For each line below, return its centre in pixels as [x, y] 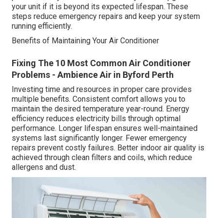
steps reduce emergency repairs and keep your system [106, 16]
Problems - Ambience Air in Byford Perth [93, 74]
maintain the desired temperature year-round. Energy [100, 109]
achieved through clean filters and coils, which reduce [102, 157]
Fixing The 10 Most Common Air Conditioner [101, 63]
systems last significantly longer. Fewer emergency [99, 138]
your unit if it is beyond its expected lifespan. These [100, 6]
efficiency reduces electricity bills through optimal [96, 118]
